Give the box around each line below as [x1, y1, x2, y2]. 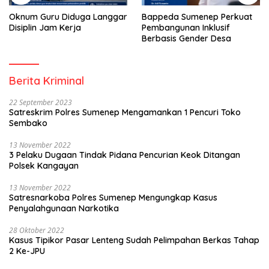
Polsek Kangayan [9, 160, 79, 171]
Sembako [9, 117, 47, 128]
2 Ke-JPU [9, 245, 45, 256]
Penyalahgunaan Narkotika [9, 202, 119, 214]
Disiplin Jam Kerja [9, 22, 81, 33]
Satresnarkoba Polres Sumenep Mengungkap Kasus [9, 192, 217, 203]
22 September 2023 [9, 97, 72, 107]
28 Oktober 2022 [9, 225, 64, 235]
